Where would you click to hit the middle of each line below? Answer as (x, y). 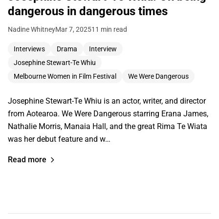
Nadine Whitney (32, 30)
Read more (27, 160)
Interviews (29, 49)
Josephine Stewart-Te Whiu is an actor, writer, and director (107, 101)
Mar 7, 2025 (73, 30)
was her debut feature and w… (59, 139)
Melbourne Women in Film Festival (65, 77)
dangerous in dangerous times (88, 11)
